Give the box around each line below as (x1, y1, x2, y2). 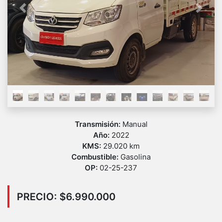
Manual (122, 119, 148, 129)
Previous (22, 8, 55, 18)
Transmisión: (74, 119, 122, 129)
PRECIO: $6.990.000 (17, 190, 115, 203)
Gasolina (120, 152, 151, 162)
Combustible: (71, 152, 120, 162)
